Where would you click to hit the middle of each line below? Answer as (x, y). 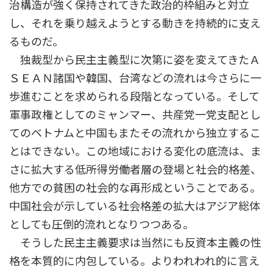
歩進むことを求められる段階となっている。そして (134, 97)
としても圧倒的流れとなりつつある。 (101, 225)
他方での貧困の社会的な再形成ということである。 (135, 188)
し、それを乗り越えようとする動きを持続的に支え (135, 23)
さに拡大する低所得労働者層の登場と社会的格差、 (135, 170)
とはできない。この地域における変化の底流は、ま (135, 151)
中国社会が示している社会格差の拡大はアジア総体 (135, 206)
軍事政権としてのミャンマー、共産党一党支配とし (135, 115)
